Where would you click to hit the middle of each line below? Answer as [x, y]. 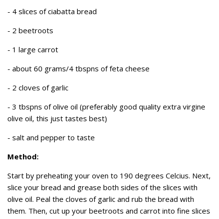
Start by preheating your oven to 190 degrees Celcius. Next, [109, 175]
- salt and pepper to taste [51, 137]
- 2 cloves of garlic [38, 88]
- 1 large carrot [33, 49]
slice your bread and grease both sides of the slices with [102, 187]
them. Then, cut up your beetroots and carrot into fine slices [109, 211]
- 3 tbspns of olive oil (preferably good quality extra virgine [106, 107]
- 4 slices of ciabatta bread [52, 11]
